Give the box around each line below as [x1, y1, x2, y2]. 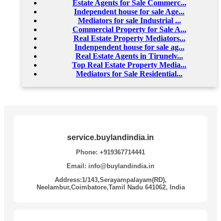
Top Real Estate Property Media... [72, 60, 186, 69]
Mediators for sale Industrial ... [77, 16, 181, 25]
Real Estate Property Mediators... [73, 34, 185, 42]
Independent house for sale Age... [74, 7, 184, 16]
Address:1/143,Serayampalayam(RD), [54, 176, 167, 184]
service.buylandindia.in [67, 133, 154, 142]
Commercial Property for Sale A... [72, 25, 186, 34]
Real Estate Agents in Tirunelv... [75, 51, 183, 60]
